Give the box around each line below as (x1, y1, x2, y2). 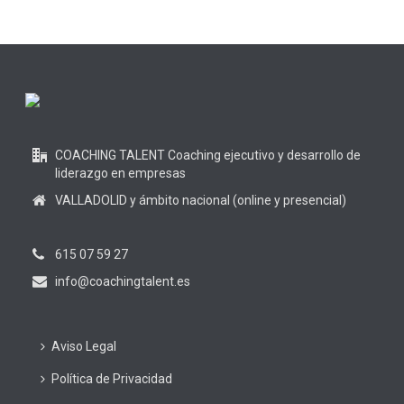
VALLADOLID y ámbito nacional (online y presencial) (54, 193, 346, 207)
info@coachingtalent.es (54, 274, 190, 289)
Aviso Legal (50, 339, 116, 353)
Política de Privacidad (50, 372, 172, 386)
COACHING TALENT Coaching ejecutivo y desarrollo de (54, 148, 361, 162)
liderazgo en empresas (54, 166, 186, 180)
